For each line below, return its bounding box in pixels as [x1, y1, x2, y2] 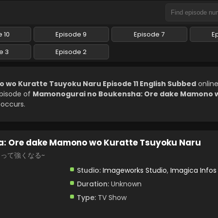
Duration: [76, 179, 109, 189]
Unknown [109, 179, 142, 189]
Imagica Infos [170, 165, 217, 175]
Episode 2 [55, 47, 87, 56]
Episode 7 [134, 30, 165, 39]
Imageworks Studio [102, 165, 167, 175]
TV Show [95, 193, 127, 202]
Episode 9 [55, 30, 87, 39]
